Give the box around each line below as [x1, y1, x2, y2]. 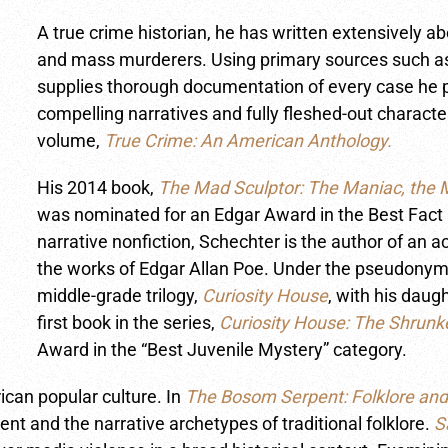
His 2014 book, [37, 177, 155, 198]
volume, [37, 130, 105, 151]
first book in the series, [37, 312, 220, 333]
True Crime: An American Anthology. [104, 130, 393, 151]
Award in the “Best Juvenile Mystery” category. [37, 339, 408, 360]
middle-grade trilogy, [37, 285, 203, 306]
